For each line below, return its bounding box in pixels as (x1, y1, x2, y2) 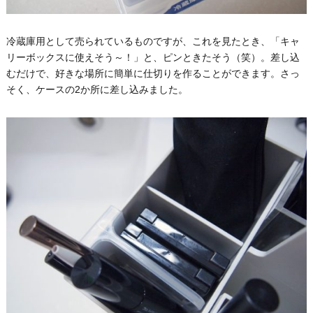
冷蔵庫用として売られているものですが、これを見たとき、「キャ (6, 36, 300, 48)
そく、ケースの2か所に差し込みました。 (6, 84, 188, 96)
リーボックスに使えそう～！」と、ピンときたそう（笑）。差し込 (6, 52, 300, 64)
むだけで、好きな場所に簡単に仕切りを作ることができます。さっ (6, 68, 300, 80)
